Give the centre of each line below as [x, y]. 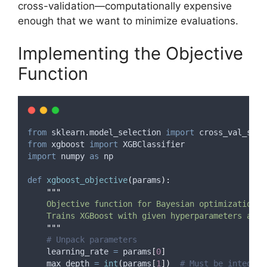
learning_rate [70, 252]
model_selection [128, 132]
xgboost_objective [87, 180]
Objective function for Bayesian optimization [142, 204]
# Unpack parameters [92, 240]
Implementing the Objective [131, 53]
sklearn [66, 132]
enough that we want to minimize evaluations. [128, 21]
